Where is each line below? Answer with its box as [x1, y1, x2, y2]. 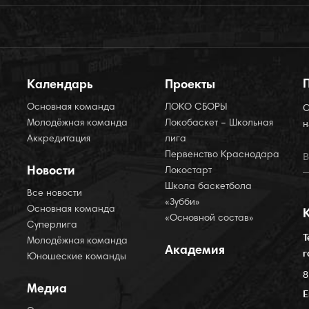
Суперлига [27, 221, 77, 230]
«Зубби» [165, 198, 200, 208]
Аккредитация [27, 134, 90, 144]
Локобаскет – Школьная [165, 119, 273, 128]
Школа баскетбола [165, 182, 252, 192]
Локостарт [165, 166, 212, 176]
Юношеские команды [27, 252, 126, 262]
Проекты [165, 79, 215, 92]
